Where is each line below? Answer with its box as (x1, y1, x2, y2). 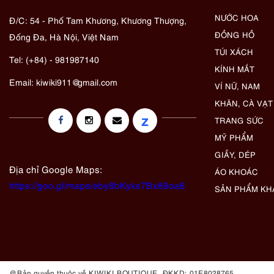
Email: (9, 75, 36, 87)
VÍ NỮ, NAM (215, 80, 260, 91)
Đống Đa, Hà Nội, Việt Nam (9, 30, 119, 42)
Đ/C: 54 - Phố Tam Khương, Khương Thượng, (9, 13, 187, 26)
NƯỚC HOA (215, 11, 259, 23)
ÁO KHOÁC (215, 165, 258, 177)
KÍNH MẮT (215, 62, 254, 74)
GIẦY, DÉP (215, 148, 256, 160)
